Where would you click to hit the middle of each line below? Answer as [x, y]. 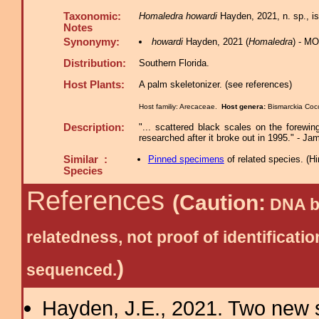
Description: [94, 127]
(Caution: [219, 203]
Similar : [85, 159]
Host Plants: [94, 85]
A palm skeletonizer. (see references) [215, 84]
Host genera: [245, 106]
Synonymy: [91, 42]
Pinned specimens [186, 159]
